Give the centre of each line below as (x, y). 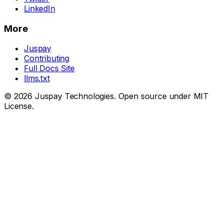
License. (19, 106)
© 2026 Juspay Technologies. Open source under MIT (107, 96)
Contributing (47, 58)
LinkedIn (40, 8)
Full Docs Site (49, 68)
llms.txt (37, 78)
